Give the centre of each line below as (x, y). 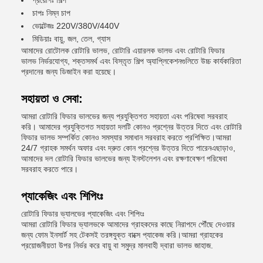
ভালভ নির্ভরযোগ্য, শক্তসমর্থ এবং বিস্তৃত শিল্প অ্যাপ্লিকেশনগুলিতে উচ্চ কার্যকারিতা (131, 61)
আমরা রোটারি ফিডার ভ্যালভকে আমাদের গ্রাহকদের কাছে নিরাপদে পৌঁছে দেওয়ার (128, 224)
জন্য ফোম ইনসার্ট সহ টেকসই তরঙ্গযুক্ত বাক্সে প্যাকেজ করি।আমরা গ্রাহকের (122, 235)
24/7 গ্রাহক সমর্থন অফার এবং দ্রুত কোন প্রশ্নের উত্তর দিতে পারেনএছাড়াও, (128, 148)
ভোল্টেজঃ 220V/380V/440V (76, 26)
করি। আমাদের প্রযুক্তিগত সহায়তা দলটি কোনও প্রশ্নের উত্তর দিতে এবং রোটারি (131, 127)
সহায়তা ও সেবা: (52, 99)
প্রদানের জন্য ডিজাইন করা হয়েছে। (69, 72)
